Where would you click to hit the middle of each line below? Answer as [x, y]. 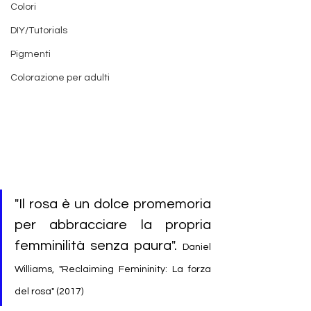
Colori [23, 7]
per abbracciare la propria [113, 225]
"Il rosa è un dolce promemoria [113, 204]
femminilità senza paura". [99, 246]
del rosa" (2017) [50, 292]
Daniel [197, 247]
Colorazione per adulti [60, 78]
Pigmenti [31, 54]
